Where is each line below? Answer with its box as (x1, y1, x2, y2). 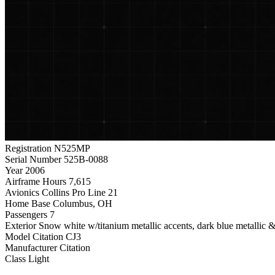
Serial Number (5, 153, 61, 165)
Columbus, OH (53, 198, 112, 209)
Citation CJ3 (33, 231, 81, 242)
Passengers (5, 209, 47, 220)
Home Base (5, 198, 50, 209)
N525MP (54, 142, 90, 153)
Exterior (5, 220, 36, 231)
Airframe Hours (5, 176, 66, 187)
